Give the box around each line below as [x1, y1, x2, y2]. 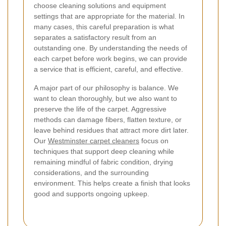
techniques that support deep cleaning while [34, 147, 174, 155]
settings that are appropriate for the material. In [34, 12, 185, 20]
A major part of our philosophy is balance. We [34, 83, 179, 92]
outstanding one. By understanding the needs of [34, 43, 187, 52]
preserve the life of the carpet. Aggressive [34, 104, 166, 113]
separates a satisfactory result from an [34, 33, 156, 41]
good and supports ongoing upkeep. [34, 189, 149, 198]
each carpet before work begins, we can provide [34, 54, 187, 63]
